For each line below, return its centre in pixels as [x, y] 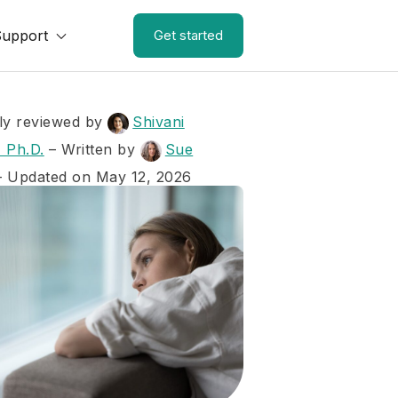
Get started [188, 35]
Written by [101, 149]
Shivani [159, 122]
